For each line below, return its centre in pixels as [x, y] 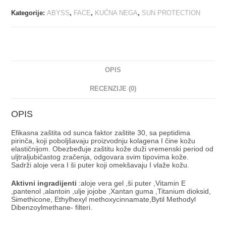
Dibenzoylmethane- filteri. [52, 208]
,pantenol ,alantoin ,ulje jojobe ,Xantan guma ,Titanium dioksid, [111, 191]
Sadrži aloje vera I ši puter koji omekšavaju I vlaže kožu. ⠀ [104, 165]
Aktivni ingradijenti [44, 183]
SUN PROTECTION [171, 13]
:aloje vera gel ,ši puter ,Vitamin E [131, 183]
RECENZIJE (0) [113, 89]
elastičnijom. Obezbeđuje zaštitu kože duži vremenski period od [112, 149]
